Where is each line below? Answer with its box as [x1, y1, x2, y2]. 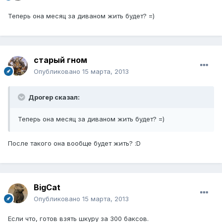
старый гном [34, 55, 87, 65]
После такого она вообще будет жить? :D [8, 139, 141, 147]
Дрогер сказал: [27, 93, 80, 101]
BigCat [34, 182, 60, 192]
